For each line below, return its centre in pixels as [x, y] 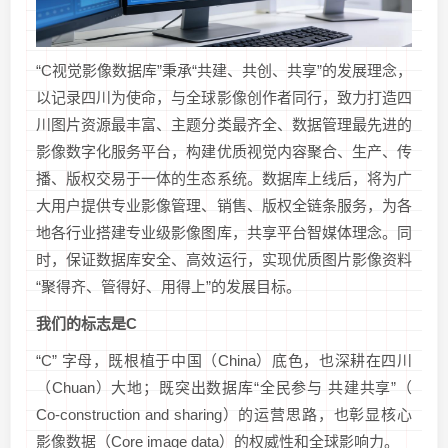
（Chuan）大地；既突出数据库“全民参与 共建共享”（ [224, 388]
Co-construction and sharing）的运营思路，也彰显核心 [224, 415]
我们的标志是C [86, 324]
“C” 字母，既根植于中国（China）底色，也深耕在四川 [224, 361]
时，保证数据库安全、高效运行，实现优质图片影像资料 [224, 260]
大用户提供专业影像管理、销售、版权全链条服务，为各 [224, 206]
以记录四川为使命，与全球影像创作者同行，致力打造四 [224, 98]
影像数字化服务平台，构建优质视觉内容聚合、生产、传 [224, 152]
